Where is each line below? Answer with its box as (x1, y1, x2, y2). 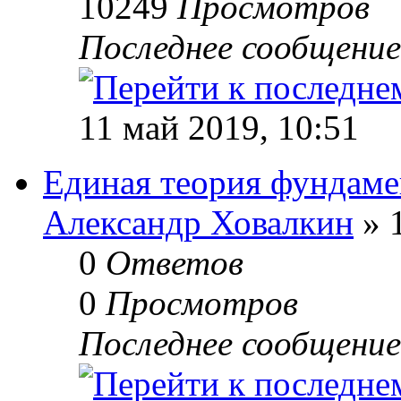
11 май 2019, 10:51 (79, 107, 359, 147)
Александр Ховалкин (43, 202, 354, 242)
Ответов (106, 243, 243, 282)
